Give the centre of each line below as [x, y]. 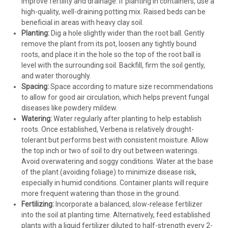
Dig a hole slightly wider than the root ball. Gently [127, 33]
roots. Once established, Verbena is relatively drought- [107, 130]
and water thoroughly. [56, 76]
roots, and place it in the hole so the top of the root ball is [111, 55]
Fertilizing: [37, 204]
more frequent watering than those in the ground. [101, 194]
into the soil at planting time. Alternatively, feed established [116, 215]
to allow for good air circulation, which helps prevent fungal [115, 97]
